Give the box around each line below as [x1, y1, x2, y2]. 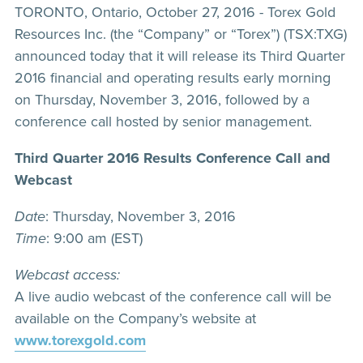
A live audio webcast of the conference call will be [15, 286, 331, 307]
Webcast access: [15, 264, 120, 285]
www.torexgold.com [15, 330, 146, 351]
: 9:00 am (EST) [46, 228, 143, 249]
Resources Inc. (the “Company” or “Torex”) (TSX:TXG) [15, 23, 347, 45]
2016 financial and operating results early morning [15, 67, 331, 88]
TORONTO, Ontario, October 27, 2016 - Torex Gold [15, 2, 335, 23]
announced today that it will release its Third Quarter [15, 45, 345, 66]
